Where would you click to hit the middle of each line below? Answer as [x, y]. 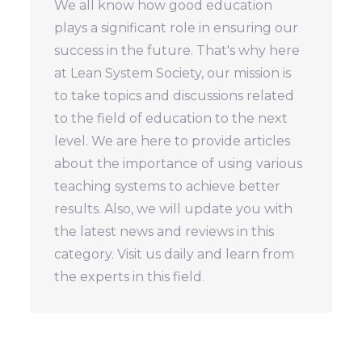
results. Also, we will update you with [174, 208]
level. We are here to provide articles [173, 141]
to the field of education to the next [171, 118]
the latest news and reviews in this [164, 231]
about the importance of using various [179, 163]
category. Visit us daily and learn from [175, 254]
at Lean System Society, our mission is [173, 73]
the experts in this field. [130, 276]
